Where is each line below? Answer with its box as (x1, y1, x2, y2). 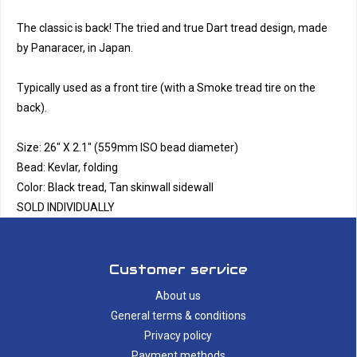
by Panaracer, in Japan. (17, 41, 133, 54)
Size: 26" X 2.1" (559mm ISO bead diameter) (17, 141, 238, 154)
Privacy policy (144, 329, 212, 342)
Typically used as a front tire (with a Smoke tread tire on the (17, 81, 316, 94)
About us (155, 289, 201, 302)
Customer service (108, 261, 248, 278)
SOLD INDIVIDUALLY (17, 201, 115, 214)
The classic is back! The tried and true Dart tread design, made (17, 22, 328, 34)
